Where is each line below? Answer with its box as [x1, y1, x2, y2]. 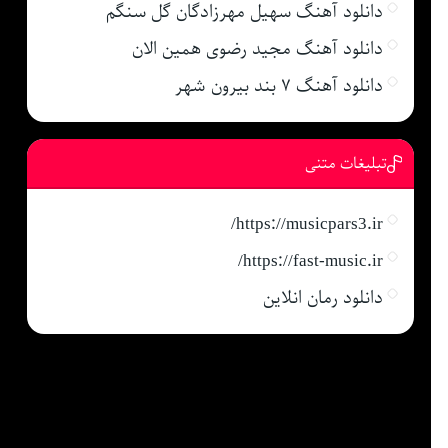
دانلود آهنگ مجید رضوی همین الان [131, 33, 383, 64]
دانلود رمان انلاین [262, 282, 383, 313]
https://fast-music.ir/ [242, 245, 383, 276]
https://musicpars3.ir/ [235, 208, 383, 239]
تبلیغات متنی [304, 150, 387, 177]
